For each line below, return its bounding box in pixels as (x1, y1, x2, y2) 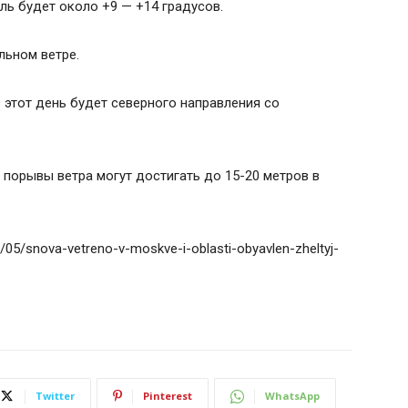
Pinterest (143, 389, 192, 403)
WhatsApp (265, 389, 320, 403)
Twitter (36, 389, 75, 403)
